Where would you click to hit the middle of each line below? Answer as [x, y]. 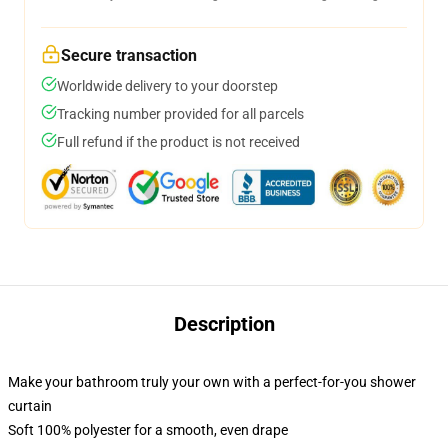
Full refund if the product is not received [178, 142]
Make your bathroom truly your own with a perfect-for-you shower [212, 382]
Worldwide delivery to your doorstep [167, 86]
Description [224, 324]
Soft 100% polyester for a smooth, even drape [148, 430]
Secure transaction [129, 55]
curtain [30, 406]
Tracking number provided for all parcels [180, 114]
